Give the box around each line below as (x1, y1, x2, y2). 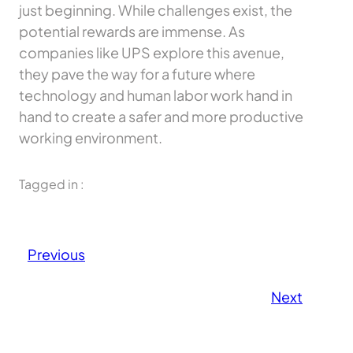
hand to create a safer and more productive (19, 107, 303, 126)
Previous (28, 245, 85, 264)
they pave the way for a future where (19, 65, 255, 84)
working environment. (19, 128, 162, 147)
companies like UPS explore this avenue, (19, 43, 284, 62)
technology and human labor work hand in (19, 86, 292, 105)
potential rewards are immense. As (19, 22, 245, 41)
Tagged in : (19, 176, 84, 193)
